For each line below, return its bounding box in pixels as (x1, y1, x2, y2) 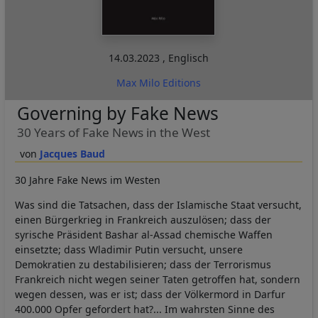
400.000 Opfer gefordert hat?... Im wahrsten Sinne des (15, 302, 275, 316)
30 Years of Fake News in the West (16, 124, 210, 141)
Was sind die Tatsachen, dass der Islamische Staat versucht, (15, 197, 302, 212)
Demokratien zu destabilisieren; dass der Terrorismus (15, 257, 271, 271)
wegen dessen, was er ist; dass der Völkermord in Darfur (15, 287, 285, 301)
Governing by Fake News (16, 101, 219, 125)
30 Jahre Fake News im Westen (15, 172, 160, 187)
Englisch (168, 50, 209, 65)
